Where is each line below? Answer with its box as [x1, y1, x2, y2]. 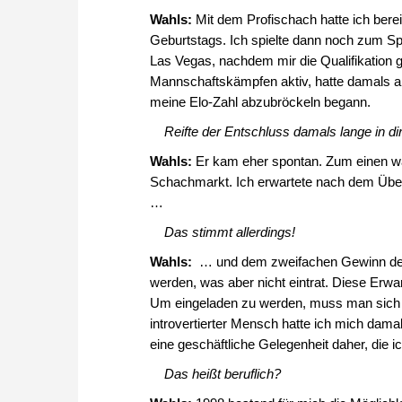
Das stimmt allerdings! [163, 224, 295, 240]
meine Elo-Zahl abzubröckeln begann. [150, 94, 371, 110]
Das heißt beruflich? [163, 366, 281, 382]
